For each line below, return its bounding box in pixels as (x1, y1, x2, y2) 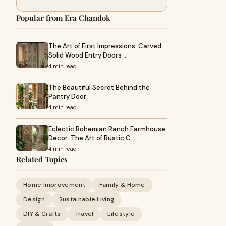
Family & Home (99, 181, 145, 189)
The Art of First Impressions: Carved (48, 42, 161, 50)
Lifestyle (107, 210, 135, 218)
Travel (75, 210, 94, 218)
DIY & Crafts (23, 210, 61, 218)
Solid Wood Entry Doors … (48, 51, 128, 60)
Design (23, 195, 45, 203)
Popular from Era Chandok (16, 13, 110, 23)
